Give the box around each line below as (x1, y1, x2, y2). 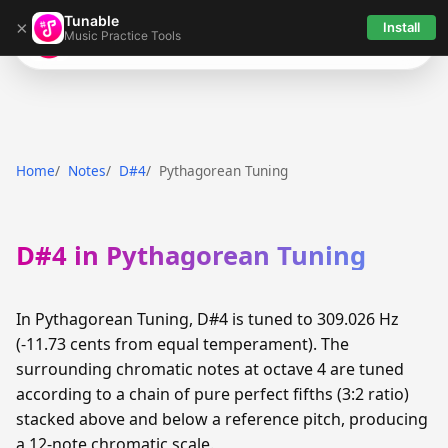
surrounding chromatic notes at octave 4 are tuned (16, 358, 404, 381)
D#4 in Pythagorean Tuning (16, 238, 366, 274)
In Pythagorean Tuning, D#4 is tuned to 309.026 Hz (16, 308, 399, 331)
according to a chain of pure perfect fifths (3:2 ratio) (16, 383, 409, 406)
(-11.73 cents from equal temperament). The (16, 333, 349, 356)
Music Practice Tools (64, 27, 181, 43)
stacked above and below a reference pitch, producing (16, 408, 428, 431)
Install (383, 19, 420, 35)
